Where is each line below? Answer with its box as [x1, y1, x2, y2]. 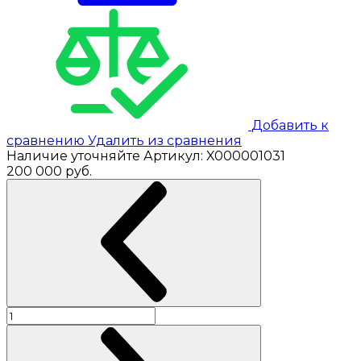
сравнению [6, 132, 88, 148]
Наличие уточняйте [6, 147, 143, 164]
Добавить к [251, 117, 329, 133]
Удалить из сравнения [88, 132, 242, 148]
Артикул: [143, 147, 206, 164]
